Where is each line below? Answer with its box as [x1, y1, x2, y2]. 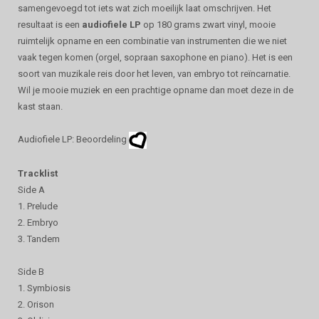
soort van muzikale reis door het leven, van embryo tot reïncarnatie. [18, 68, 291, 79]
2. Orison [18, 298, 54, 310]
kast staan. [18, 101, 65, 112]
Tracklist [18, 167, 58, 179]
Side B [18, 266, 44, 277]
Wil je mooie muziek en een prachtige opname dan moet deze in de [18, 85, 293, 95]
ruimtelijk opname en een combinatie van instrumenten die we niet [18, 36, 287, 46]
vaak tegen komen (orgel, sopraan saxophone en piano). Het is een [18, 52, 293, 63]
